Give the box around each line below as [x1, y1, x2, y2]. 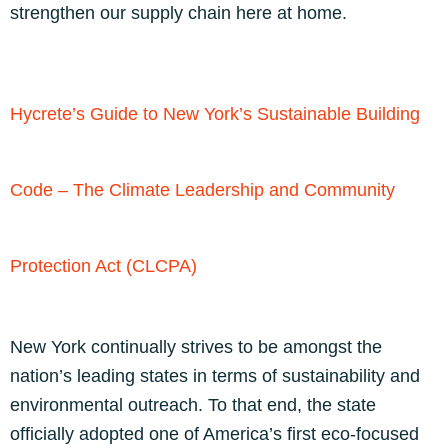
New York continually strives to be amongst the [10, 337, 382, 357]
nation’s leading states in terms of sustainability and [10, 366, 420, 386]
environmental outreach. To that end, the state [10, 395, 376, 415]
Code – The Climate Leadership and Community [10, 180, 395, 200]
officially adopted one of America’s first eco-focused [10, 424, 419, 444]
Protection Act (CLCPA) [10, 256, 197, 276]
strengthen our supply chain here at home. [10, 3, 347, 23]
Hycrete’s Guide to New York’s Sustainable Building [10, 104, 420, 124]
